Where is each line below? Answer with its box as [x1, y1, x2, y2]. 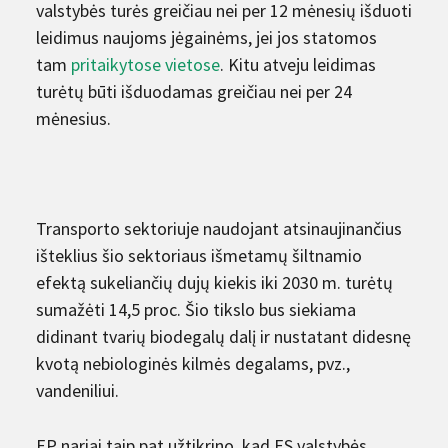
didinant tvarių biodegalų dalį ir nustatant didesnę [36, 324, 411, 348]
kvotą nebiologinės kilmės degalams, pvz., [36, 351, 350, 375]
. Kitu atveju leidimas [220, 52, 376, 76]
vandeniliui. [36, 378, 119, 402]
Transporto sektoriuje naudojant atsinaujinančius [36, 216, 402, 240]
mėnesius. [36, 106, 111, 130]
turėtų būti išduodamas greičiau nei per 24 [36, 79, 352, 103]
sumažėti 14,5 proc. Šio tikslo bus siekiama [36, 297, 356, 321]
